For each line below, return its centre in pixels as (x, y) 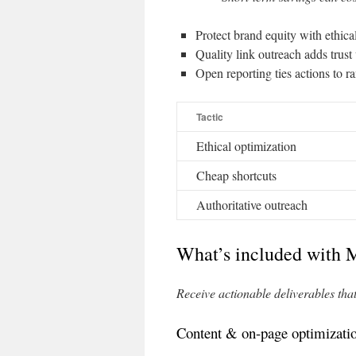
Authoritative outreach (252, 205)
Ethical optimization (246, 146)
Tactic (210, 117)
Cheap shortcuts (236, 175)
